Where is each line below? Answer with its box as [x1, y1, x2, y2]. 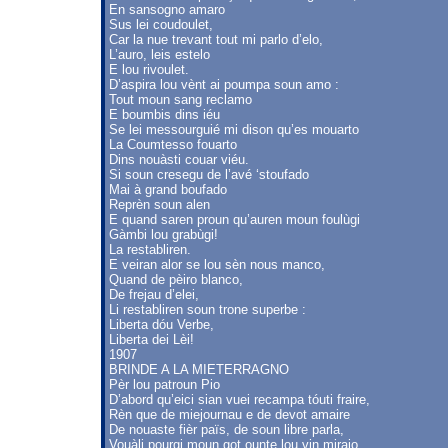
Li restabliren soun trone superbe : [109, 302, 306, 317]
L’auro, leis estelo [109, 47, 210, 62]
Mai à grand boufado [109, 182, 227, 197]
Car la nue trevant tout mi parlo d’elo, [109, 32, 323, 47]
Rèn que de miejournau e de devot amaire [109, 407, 350, 422]
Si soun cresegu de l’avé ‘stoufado [109, 167, 309, 182]
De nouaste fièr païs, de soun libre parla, [109, 422, 344, 437]
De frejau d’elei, [109, 287, 199, 302]
